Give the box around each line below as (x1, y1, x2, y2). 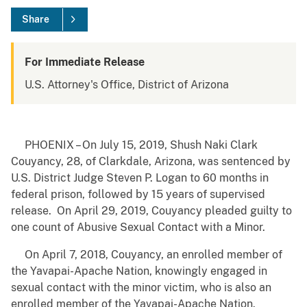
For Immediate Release (25, 56, 145, 69)
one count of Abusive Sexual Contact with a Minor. (11, 221, 265, 234)
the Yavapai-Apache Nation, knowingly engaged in (11, 265, 267, 278)
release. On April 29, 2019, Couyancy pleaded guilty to (11, 204, 292, 218)
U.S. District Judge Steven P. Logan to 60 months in (11, 171, 269, 185)
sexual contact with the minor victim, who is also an (11, 281, 271, 295)
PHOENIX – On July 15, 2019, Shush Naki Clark (11, 138, 258, 152)
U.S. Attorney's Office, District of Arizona (25, 78, 229, 92)
